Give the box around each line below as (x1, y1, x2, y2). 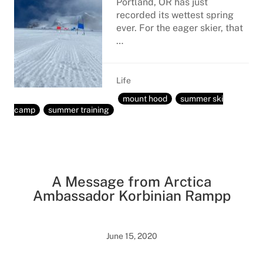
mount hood (123, 94, 167, 103)
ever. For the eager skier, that (116, 22, 243, 33)
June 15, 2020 (106, 231, 157, 241)
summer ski (180, 94, 223, 103)
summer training (48, 105, 109, 114)
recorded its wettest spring (116, 9, 234, 21)
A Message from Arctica (52, 173, 211, 190)
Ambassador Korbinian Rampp (32, 187, 231, 204)
